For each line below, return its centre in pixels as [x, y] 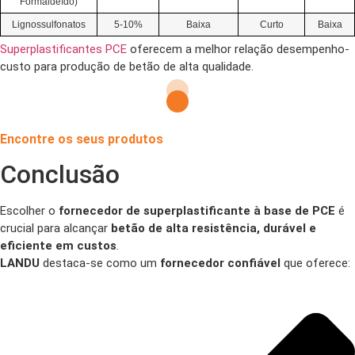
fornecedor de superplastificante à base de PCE [197, 211]
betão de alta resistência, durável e [214, 228]
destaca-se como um [100, 263]
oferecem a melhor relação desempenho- [238, 49]
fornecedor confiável [220, 263]
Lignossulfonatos [49, 25]
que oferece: [315, 263]
